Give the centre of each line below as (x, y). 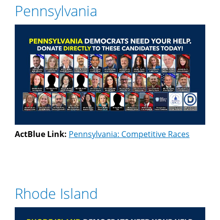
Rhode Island (56, 193)
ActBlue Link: (42, 134)
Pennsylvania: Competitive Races (129, 134)
